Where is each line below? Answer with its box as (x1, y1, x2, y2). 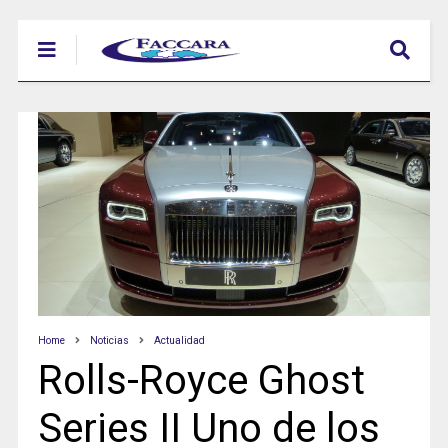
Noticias (89, 334, 129, 346)
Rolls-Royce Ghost (37, 356, 365, 404)
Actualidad (153, 334, 205, 346)
